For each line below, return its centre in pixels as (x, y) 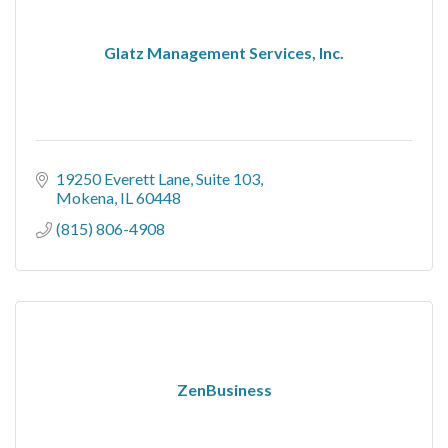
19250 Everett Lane (123, 178)
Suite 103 (228, 178)
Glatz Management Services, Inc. (224, 52)
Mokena (85, 197)
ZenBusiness (224, 389)
